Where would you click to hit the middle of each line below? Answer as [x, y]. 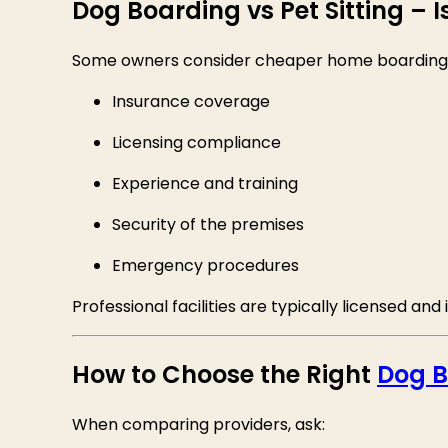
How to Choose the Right [224, 374]
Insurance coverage [191, 101]
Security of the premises [208, 224]
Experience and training [205, 183]
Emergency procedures [205, 265]
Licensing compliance [196, 142]
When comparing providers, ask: [198, 424]
